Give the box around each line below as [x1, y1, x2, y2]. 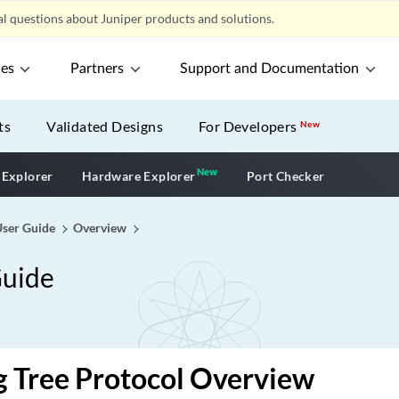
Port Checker [246, 167, 325, 183]
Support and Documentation [180, 61, 360, 76]
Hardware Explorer [81, 167, 196, 183]
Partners [70, 61, 125, 76]
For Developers [199, 118, 301, 134]
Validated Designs [46, 118, 164, 134]
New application [216, 165, 322, 183]
